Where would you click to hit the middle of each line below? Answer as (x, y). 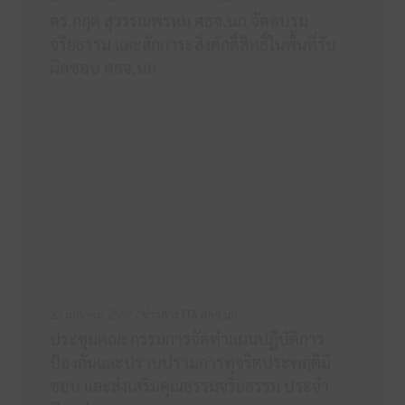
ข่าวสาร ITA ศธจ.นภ (190, 315)
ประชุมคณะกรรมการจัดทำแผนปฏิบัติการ (187, 339)
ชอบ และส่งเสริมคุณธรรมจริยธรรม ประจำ (189, 386)
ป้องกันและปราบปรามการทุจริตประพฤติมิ (190, 363)
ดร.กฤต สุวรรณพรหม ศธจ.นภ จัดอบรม (179, 21)
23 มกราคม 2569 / (96, 315)
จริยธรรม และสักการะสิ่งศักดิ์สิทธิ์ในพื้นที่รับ (193, 44)
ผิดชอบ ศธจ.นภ (103, 68)
